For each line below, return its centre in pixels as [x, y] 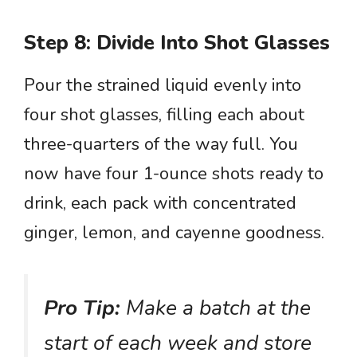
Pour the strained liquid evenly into [163, 85]
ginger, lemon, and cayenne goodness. [174, 233]
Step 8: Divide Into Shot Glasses [177, 43]
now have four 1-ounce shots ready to [174, 174]
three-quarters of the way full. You [161, 144]
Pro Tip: [82, 308]
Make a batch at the [216, 308]
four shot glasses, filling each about [164, 115]
